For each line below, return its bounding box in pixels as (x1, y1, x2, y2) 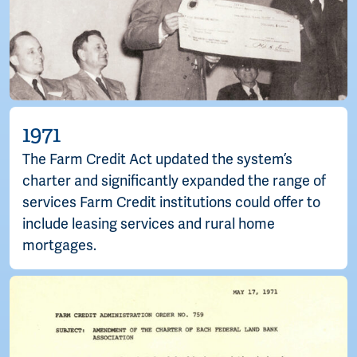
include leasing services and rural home (22, 215, 275, 233)
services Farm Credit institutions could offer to (22, 194, 320, 212)
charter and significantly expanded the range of (22, 172, 326, 190)
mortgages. (22, 237, 96, 255)
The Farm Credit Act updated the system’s (22, 151, 292, 169)
